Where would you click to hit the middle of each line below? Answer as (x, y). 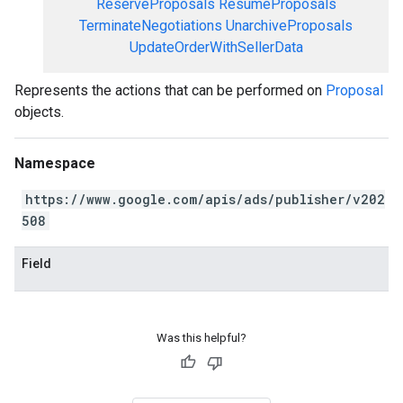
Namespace (55, 163)
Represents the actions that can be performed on (170, 90)
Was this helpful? (201, 338)
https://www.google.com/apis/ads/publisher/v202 (205, 199)
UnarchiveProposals (289, 26)
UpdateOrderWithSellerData (216, 47)
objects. (39, 112)
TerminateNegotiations (151, 26)
